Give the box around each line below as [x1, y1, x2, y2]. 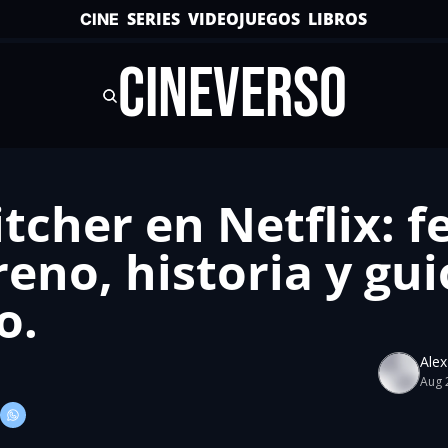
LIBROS [308, 8, 368, 30]
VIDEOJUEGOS [188, 8, 301, 30]
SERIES [127, 8, 181, 30]
